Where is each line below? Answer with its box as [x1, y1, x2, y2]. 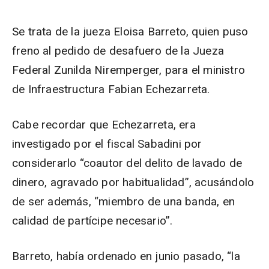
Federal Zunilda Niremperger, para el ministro [12, 63, 246, 77]
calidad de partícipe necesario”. [12, 214, 173, 228]
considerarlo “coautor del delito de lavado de [12, 156, 243, 170]
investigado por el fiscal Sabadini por [12, 137, 202, 151]
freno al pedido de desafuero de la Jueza [12, 44, 225, 58]
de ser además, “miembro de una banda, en [12, 195, 235, 208]
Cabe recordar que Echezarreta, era [12, 118, 196, 131]
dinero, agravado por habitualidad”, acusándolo [12, 175, 255, 189]
